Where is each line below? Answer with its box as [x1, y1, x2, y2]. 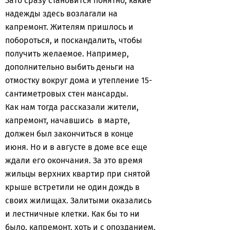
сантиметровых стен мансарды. [5, 89, 130, 99]
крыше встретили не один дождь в [5, 182, 140, 192]
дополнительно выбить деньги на [5, 62, 135, 72]
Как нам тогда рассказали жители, [5, 102, 139, 112]
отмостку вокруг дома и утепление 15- [5, 75, 152, 85]
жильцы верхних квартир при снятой [5, 169, 150, 179]
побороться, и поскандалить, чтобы [5, 35, 142, 45]
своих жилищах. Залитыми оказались [5, 196, 151, 205]
